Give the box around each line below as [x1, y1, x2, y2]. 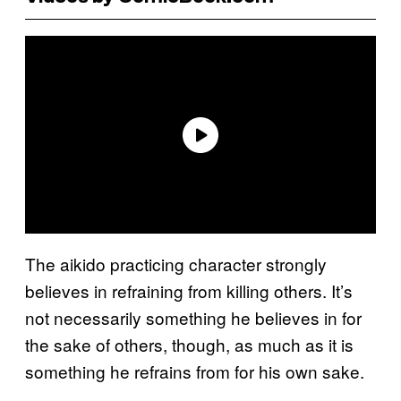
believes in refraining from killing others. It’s [25, 278, 353, 303]
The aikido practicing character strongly [25, 252, 327, 277]
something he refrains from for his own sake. [25, 359, 364, 384]
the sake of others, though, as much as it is [25, 332, 354, 357]
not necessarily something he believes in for [25, 305, 362, 330]
